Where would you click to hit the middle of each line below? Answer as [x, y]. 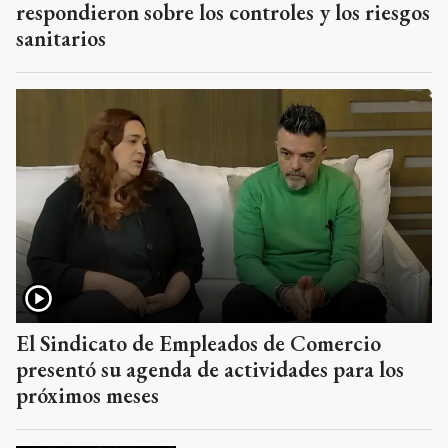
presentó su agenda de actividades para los [210, 369]
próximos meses [87, 395]
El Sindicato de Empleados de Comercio [198, 343]
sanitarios [61, 38]
